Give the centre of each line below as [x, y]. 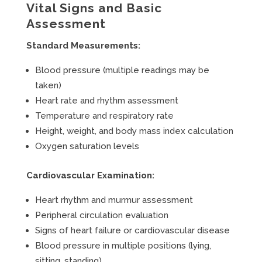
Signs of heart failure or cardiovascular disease [132, 230]
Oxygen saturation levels [87, 146]
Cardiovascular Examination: [90, 175]
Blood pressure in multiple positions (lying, [123, 246]
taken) [48, 85]
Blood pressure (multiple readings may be [122, 70]
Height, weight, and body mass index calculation [134, 131]
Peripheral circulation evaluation [101, 215]
